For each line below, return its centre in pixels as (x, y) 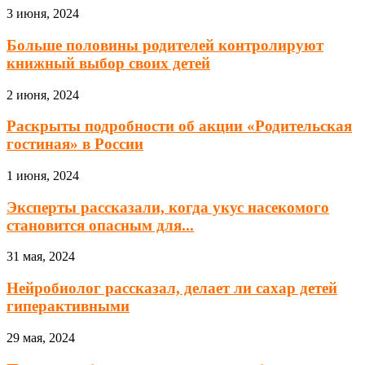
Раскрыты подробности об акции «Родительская (179, 126)
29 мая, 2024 (41, 337)
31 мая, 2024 (41, 257)
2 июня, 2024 (43, 95)
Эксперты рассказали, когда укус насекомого (168, 207)
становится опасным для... (100, 225)
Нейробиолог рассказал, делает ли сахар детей (172, 288)
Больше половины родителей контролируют (165, 45)
